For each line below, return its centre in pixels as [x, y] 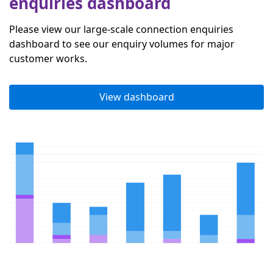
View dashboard [136, 97]
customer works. [48, 58]
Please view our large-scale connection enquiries [121, 29]
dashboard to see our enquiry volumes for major [122, 44]
